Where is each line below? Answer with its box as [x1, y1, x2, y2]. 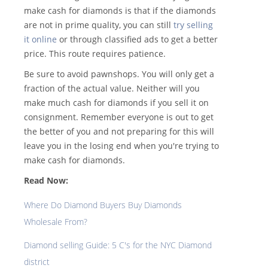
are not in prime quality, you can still [24, 19, 173, 31]
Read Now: [24, 175, 71, 187]
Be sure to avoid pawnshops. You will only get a [24, 68, 214, 80]
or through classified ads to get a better [57, 33, 218, 45]
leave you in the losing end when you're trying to [24, 140, 219, 152]
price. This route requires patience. [24, 48, 166, 60]
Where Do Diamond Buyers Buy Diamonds [24, 199, 182, 211]
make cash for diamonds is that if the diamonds [24, 5, 216, 17]
